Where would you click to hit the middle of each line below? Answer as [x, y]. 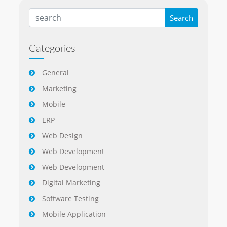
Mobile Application [74, 214]
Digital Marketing [71, 183]
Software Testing [71, 199]
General [56, 73]
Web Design [63, 136]
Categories [52, 49]
